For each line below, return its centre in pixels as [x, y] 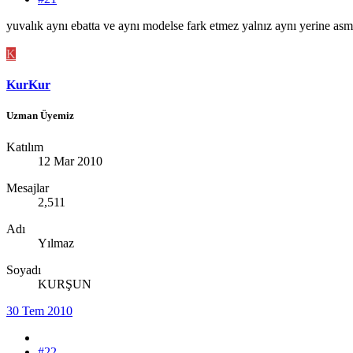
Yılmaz [56, 243]
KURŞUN [65, 284]
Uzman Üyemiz [40, 116]
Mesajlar [28, 188]
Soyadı [24, 269]
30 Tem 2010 [39, 310]
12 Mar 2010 [70, 161]
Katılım [25, 147]
